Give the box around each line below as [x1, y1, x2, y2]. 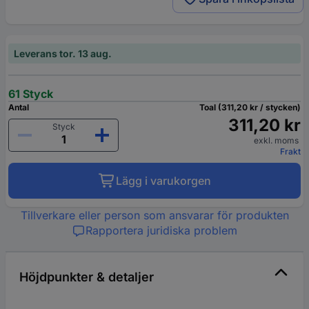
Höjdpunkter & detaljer [19, 270, 154, 285]
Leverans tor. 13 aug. [14, 48, 112, 60]
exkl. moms [254, 135, 301, 146]
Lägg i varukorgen [115, 174, 211, 188]
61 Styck [8, 87, 53, 101]
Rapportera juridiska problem [86, 223, 237, 238]
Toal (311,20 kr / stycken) [199, 102, 301, 113]
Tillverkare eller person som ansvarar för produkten [20, 208, 289, 223]
